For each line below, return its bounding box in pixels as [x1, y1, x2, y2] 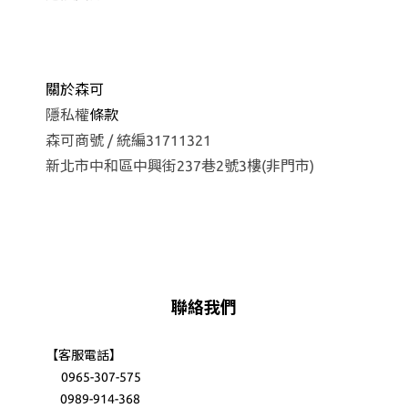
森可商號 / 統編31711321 [46, 132, 211, 148]
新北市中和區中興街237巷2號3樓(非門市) [46, 158, 314, 174]
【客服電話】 [46, 348, 122, 362]
